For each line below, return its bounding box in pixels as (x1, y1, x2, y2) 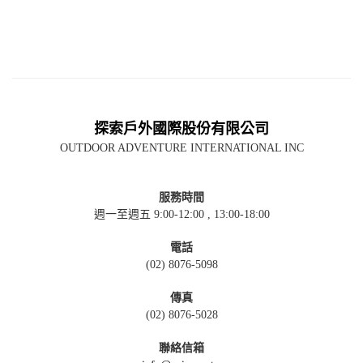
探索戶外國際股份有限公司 (94, 121, 269, 138)
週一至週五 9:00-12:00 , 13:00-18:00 (93, 208, 270, 221)
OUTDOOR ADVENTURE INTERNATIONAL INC (59, 142, 304, 155)
